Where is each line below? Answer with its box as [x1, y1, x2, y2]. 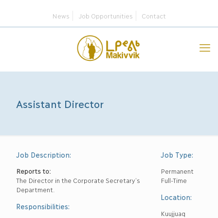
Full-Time [161, 176, 187, 184]
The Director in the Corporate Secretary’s [16, 176, 140, 184]
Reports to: [16, 167, 51, 175]
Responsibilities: [16, 202, 70, 210]
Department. [16, 185, 55, 193]
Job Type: [161, 150, 194, 159]
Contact [142, 12, 166, 19]
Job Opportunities [78, 12, 133, 19]
